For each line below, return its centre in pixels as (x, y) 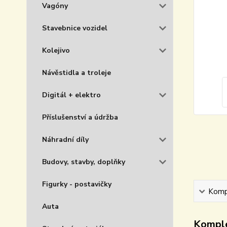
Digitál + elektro (71, 95)
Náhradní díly (65, 140)
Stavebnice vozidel (75, 28)
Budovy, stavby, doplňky (84, 162)
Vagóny (55, 6)
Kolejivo (56, 50)
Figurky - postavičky (77, 184)
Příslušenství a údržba (80, 117)
